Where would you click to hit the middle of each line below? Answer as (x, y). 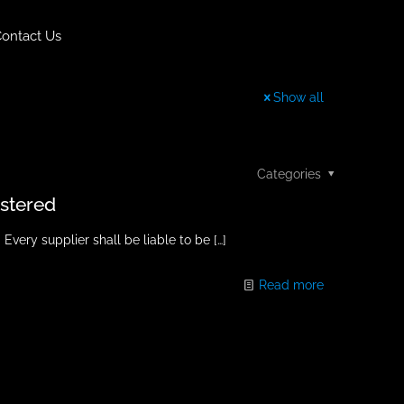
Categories (290, 174)
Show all (298, 97)
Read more (291, 285)
